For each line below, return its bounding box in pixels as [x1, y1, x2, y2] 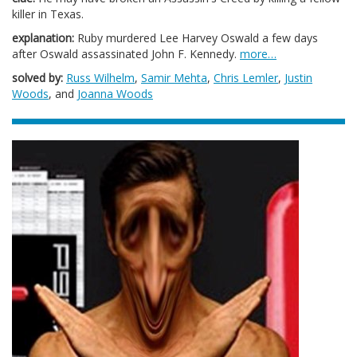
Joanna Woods [77, 86, 153, 101]
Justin [284, 70, 312, 85]
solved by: [12, 70, 63, 85]
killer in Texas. [12, 6, 84, 22]
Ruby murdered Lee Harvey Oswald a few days [74, 30, 318, 45]
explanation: [12, 30, 74, 45]
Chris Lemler [214, 70, 278, 85]
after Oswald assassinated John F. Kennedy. [12, 46, 240, 61]
